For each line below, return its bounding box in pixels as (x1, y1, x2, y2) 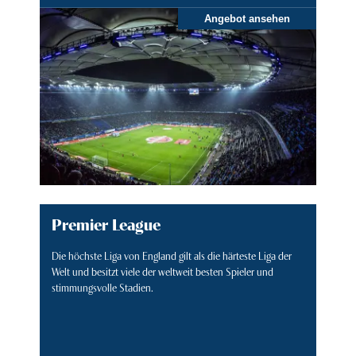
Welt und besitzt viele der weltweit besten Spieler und (52, 264, 273, 279)
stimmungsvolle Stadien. (52, 280, 153, 295)
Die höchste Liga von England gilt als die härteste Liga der (52, 248, 292, 263)
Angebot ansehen (204, 13, 290, 25)
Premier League (52, 212, 161, 235)
